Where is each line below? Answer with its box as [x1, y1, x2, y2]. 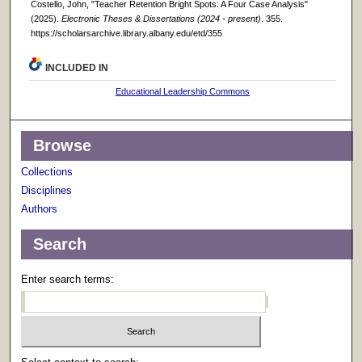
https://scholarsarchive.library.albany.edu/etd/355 [30, 28, 222, 39]
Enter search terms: [21, 273, 115, 286]
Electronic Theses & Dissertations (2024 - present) [61, 14, 261, 24]
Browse [33, 137, 92, 155]
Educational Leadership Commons [116, 86, 250, 97]
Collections [21, 166, 74, 179]
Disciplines [21, 184, 73, 197]
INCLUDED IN [45, 62, 109, 74]
